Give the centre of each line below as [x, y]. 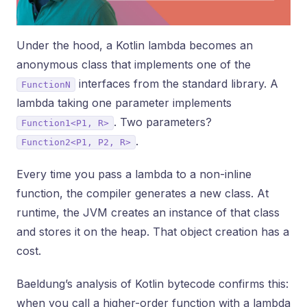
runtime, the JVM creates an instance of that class [148, 212]
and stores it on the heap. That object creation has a [153, 232]
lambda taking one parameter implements [124, 103]
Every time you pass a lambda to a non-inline [134, 174]
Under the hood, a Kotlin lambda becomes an [135, 45]
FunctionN [46, 85]
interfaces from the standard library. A [177, 84]
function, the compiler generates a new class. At [143, 193]
